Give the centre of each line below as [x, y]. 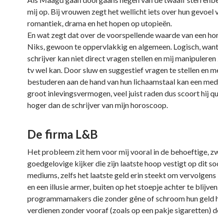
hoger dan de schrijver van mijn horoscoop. [98, 105]
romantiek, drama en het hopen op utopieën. [100, 23]
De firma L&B [63, 134]
